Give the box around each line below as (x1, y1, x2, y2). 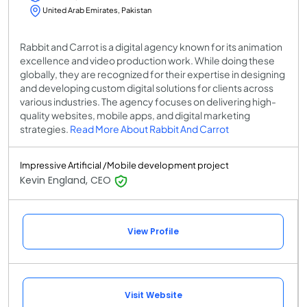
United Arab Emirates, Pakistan (42, 5, 151, 15)
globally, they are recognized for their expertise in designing (20, 68, 285, 81)
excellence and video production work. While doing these (20, 54, 275, 67)
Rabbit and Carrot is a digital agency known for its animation (20, 40, 282, 53)
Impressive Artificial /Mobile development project (20, 160, 229, 171)
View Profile (127, 225, 179, 238)
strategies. (20, 123, 70, 136)
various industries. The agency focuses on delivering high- (20, 95, 276, 108)
